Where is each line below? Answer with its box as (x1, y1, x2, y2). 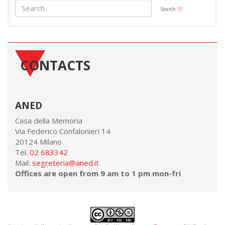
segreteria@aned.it (32, 158, 99, 168)
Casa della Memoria (15, 116, 82, 126)
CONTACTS (20, 56, 90, 74)
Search (160, 5, 176, 13)
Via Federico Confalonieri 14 (15, 126, 110, 136)
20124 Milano (15, 137, 62, 147)
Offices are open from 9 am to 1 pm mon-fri (15, 168, 181, 178)
